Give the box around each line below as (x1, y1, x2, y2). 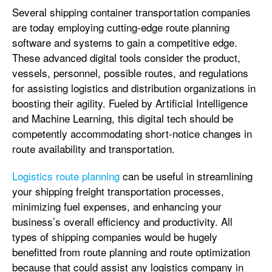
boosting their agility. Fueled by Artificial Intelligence (12, 95, 248, 110)
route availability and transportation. (12, 141, 175, 156)
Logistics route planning (12, 168, 120, 183)
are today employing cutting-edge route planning (12, 19, 229, 35)
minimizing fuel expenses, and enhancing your (12, 199, 222, 214)
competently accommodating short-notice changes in (12, 126, 252, 141)
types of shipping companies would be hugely (12, 229, 217, 244)
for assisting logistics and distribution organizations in (12, 80, 256, 95)
